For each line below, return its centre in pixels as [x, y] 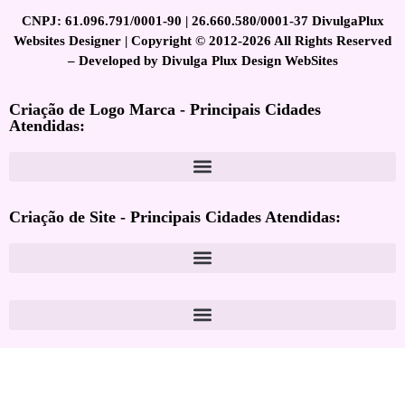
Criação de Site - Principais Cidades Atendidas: [175, 217]
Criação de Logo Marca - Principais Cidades [165, 109]
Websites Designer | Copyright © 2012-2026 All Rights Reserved [202, 40]
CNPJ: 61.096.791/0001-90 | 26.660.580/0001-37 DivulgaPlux [202, 20]
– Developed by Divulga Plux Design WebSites [202, 60]
